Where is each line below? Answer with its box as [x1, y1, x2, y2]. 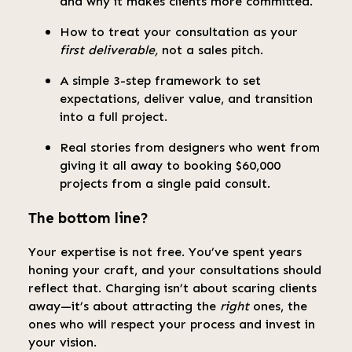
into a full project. [60, 109, 167, 125]
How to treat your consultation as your [60, 24, 298, 40]
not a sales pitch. [158, 42, 263, 58]
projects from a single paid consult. [60, 176, 270, 192]
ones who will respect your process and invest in [28, 316, 315, 332]
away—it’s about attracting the [28, 298, 220, 313]
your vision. [28, 334, 97, 350]
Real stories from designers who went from [60, 140, 320, 156]
